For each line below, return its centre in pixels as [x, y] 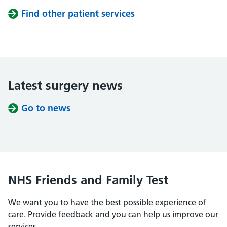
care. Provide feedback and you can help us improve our [113, 214]
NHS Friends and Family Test [88, 180]
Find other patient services [78, 13]
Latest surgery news [65, 85]
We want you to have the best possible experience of [107, 202]
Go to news [46, 108]
